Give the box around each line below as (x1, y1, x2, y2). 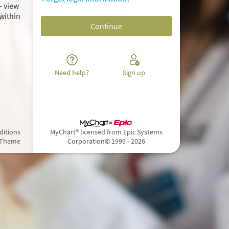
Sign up (123, 68, 146, 78)
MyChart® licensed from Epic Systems (50, 127, 163, 136)
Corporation (67, 136, 105, 146)
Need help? (55, 68, 89, 78)
